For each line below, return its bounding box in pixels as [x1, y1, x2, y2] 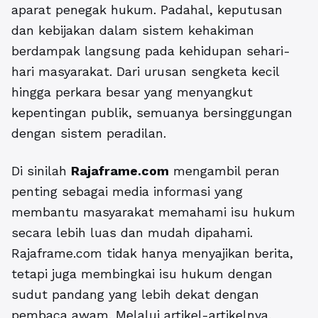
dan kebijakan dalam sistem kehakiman [11, 23, 254, 38]
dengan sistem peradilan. [11, 126, 166, 141]
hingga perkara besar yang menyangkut [11, 84, 253, 100]
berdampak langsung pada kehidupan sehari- [11, 43, 290, 59]
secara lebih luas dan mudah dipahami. [11, 225, 253, 241]
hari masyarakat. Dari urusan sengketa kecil [11, 64, 279, 79]
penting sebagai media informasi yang [11, 184, 243, 199]
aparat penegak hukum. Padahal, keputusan [11, 2, 283, 18]
